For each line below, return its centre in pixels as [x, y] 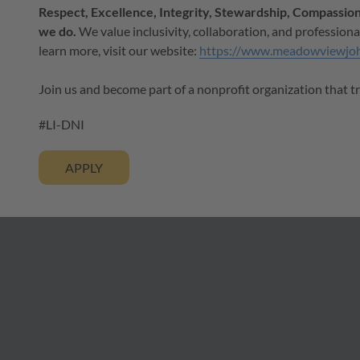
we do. [57, 31]
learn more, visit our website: [119, 51]
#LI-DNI [61, 125]
